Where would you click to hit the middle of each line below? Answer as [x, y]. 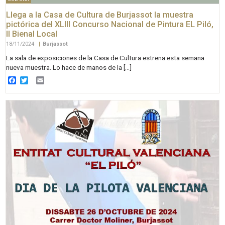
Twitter [41, 80]
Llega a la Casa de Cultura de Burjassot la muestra [100, 15]
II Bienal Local [32, 34]
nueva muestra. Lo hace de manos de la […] [69, 68]
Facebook [34, 80]
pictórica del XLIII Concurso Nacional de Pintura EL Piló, [110, 25]
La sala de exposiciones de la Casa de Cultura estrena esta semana [105, 58]
